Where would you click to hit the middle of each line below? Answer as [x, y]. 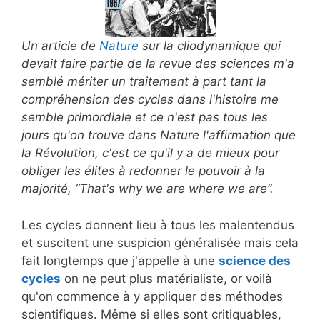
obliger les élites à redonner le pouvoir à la [143, 171]
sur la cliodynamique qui [210, 46]
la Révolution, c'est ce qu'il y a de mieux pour [150, 153]
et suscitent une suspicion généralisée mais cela [160, 242]
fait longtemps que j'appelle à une [120, 260]
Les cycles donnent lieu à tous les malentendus [158, 225]
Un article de [60, 46]
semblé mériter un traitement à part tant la [144, 82]
